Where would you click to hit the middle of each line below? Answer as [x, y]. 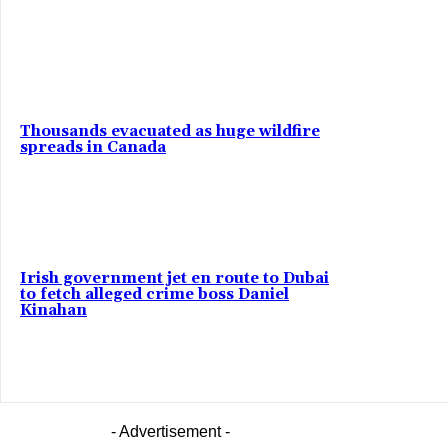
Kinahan [53, 310]
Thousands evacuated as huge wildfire [170, 132]
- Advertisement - [170, 432]
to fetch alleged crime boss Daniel [154, 294]
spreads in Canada [93, 148]
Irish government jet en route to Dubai [174, 278]
